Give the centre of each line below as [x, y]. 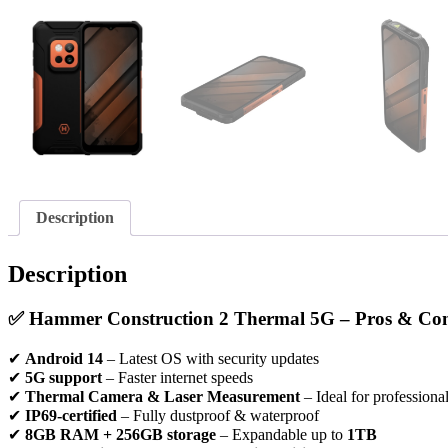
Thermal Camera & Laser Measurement [162, 397]
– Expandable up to [281, 435]
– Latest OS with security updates [211, 359]
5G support [63, 378]
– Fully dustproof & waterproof [218, 416]
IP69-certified [71, 416]
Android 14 [64, 359]
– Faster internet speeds [177, 378]
